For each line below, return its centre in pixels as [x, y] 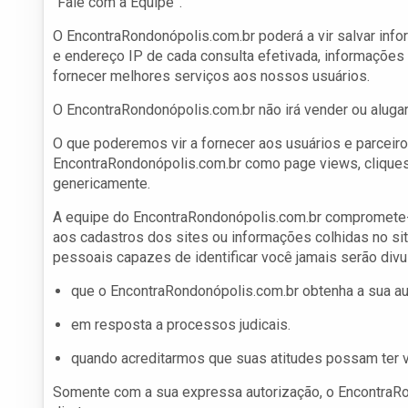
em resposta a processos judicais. [181, 325]
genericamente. [102, 184]
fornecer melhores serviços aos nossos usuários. [211, 76]
